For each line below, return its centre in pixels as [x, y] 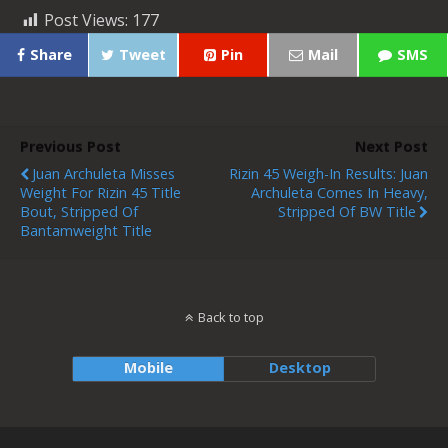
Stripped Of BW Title [347, 211]
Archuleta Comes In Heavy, [339, 192]
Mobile [148, 367]
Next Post [391, 146]
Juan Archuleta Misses [103, 173]
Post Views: [86, 20]
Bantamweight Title [86, 230]
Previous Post [70, 146]
